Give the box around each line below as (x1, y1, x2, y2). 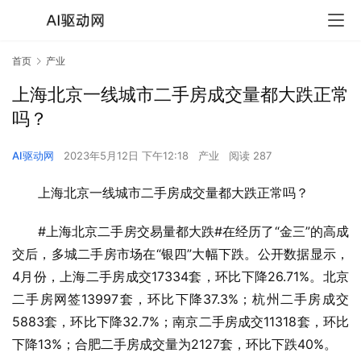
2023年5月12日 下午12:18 (64, 149, 192, 163)
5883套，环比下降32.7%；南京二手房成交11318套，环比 (12, 313, 349, 330)
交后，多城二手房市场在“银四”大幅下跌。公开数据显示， (12, 246, 349, 263)
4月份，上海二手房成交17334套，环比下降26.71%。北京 (12, 268, 349, 285)
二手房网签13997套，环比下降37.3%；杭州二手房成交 (12, 291, 349, 308)
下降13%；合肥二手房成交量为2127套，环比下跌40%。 (12, 336, 337, 353)
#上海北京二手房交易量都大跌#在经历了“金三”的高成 (38, 223, 349, 240)
